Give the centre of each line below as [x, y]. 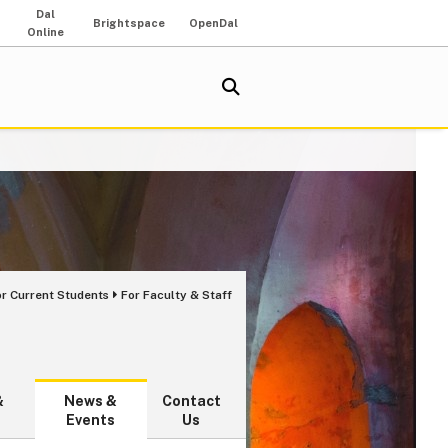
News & [91, 401]
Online [45, 32]
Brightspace [129, 23]
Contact [191, 401]
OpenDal [213, 23]
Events [91, 420]
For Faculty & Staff [176, 295]
